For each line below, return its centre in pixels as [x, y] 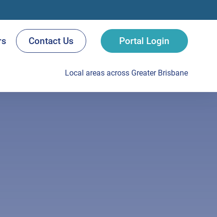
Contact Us [51, 41]
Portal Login [144, 41]
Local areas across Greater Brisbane [126, 73]
